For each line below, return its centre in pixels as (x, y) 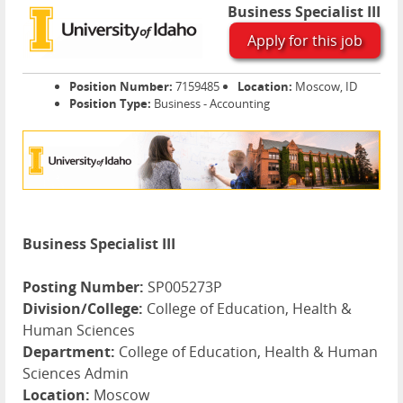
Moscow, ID (325, 86)
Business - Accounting (210, 103)
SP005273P (183, 287)
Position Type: (110, 103)
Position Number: (121, 86)
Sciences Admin (76, 373)
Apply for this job (305, 40)
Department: (69, 351)
